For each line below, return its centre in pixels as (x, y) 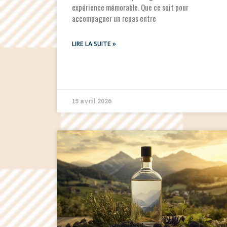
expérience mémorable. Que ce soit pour (130, 7)
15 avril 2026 (92, 101)
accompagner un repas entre (114, 18)
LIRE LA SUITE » (94, 44)
